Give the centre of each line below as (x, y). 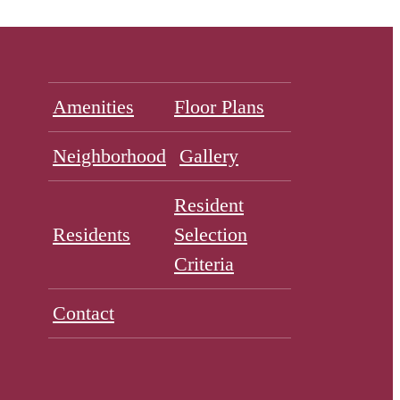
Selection (211, 235)
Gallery (209, 156)
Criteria (204, 264)
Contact (83, 313)
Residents (92, 235)
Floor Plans (219, 107)
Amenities (93, 107)
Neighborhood (109, 156)
